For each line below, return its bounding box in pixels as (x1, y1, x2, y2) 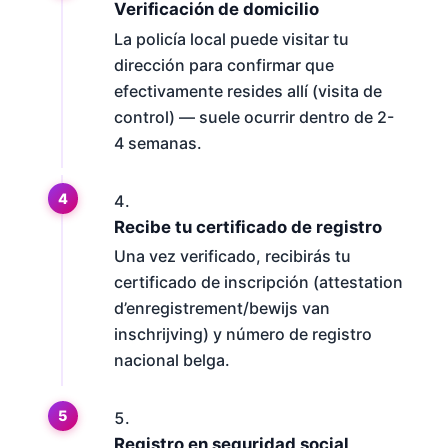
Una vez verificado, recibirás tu (113, 246, 351, 266)
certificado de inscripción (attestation (113, 272, 403, 292)
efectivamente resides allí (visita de (113, 80, 382, 101)
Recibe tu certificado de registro (113, 216, 382, 237)
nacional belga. (113, 350, 230, 370)
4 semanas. (113, 132, 202, 153)
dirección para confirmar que (113, 54, 334, 75)
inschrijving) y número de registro (113, 324, 372, 344)
